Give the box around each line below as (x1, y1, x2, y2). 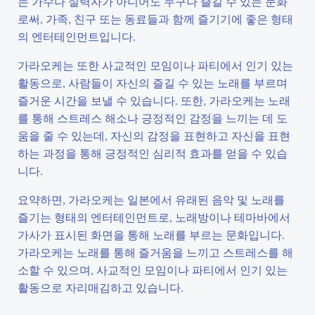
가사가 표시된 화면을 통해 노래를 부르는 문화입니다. (18, 227, 285, 242)
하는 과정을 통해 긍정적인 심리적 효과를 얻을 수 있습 (18, 146, 288, 160)
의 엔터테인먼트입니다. (18, 29, 136, 44)
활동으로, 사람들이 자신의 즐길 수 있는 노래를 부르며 (18, 75, 288, 90)
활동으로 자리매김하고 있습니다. (18, 280, 184, 295)
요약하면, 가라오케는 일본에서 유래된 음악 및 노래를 (18, 192, 285, 207)
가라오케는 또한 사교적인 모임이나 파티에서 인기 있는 (18, 58, 293, 72)
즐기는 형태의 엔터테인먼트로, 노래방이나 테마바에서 (18, 210, 290, 224)
